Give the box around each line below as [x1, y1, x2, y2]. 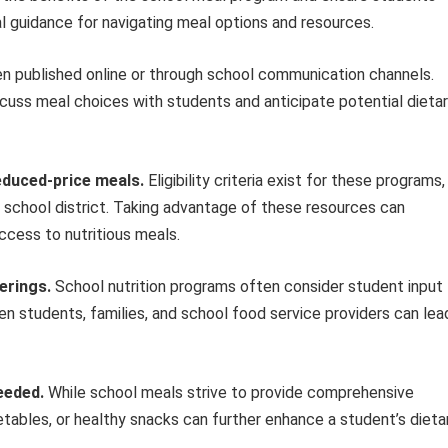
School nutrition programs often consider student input [51, 276, 443, 296]
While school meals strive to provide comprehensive [44, 382, 414, 402]
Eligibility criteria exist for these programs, [144, 170, 445, 190]
